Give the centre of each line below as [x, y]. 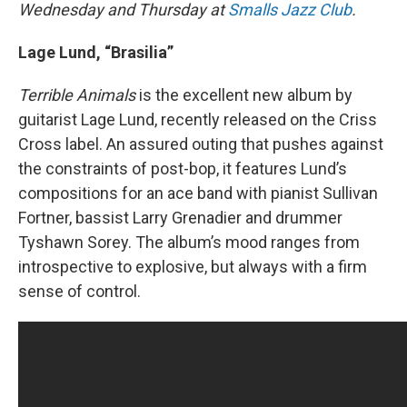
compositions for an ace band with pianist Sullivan [198, 194]
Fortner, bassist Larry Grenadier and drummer [180, 218]
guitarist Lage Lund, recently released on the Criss [198, 120]
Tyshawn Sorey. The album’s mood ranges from [189, 243]
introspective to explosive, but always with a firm [193, 267]
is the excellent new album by [244, 95]
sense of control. [83, 292]
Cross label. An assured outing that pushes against [201, 144]
